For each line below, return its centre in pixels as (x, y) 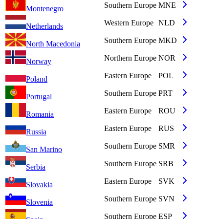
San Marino (44, 150)
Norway (39, 62)
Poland (37, 79)
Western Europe (129, 23)
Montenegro (45, 9)
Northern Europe (130, 58)
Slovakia (39, 185)
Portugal (39, 97)
